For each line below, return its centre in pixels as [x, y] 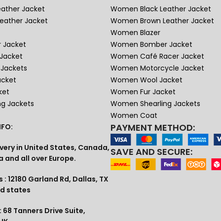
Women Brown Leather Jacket [162, 21]
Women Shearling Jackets [155, 104]
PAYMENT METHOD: [153, 128]
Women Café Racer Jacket [157, 56]
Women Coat [134, 116]
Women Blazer [135, 33]
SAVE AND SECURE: [151, 152]
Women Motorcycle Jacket [157, 68]
